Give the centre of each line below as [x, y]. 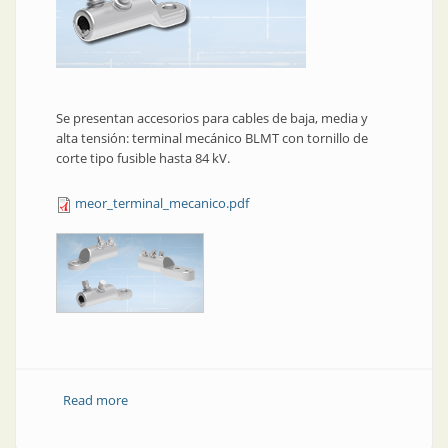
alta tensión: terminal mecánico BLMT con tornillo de [212, 138]
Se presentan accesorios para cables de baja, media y [212, 118]
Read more [95, 400]
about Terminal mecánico [203, 400]
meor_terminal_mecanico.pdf [162, 203]
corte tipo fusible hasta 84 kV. [143, 158]
